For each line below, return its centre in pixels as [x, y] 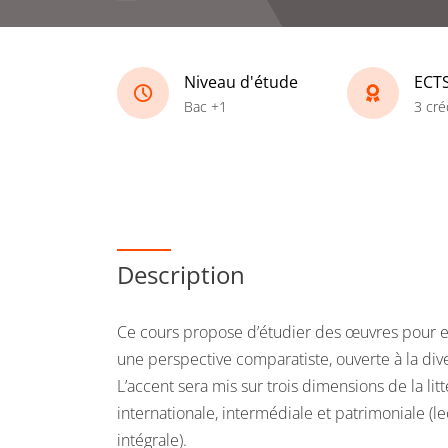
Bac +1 [205, 106]
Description [181, 274]
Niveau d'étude [241, 81]
